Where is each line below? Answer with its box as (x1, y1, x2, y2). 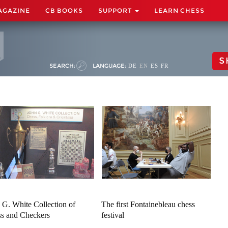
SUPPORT (98, 7, 134, 14)
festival (101, 211, 125, 219)
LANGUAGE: (93, 62, 126, 69)
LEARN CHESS (154, 7, 205, 14)
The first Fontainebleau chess (101, 200, 195, 209)
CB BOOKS (45, 7, 83, 14)
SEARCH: (49, 62, 75, 69)
